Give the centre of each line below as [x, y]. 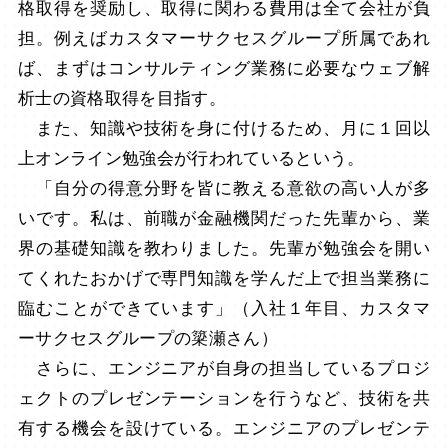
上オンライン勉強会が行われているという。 [191, 158]
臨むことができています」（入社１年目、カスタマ [224, 308]
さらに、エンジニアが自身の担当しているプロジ [224, 368]
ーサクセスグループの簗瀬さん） [148, 338]
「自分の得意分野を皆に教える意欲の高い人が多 [224, 188]
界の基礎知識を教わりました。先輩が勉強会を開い [224, 248]
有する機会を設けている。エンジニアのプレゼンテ [224, 428]
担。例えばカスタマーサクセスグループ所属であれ [224, 38]
